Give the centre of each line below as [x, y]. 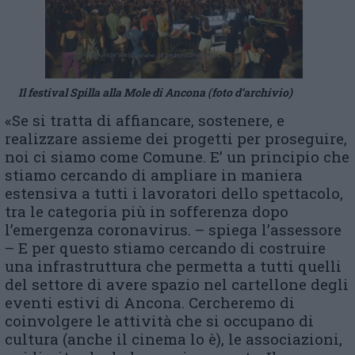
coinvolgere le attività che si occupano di [159, 320]
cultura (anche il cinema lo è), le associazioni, [174, 338]
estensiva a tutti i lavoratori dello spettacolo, [174, 193]
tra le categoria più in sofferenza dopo [147, 211]
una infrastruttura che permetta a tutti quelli [173, 265]
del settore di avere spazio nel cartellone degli [177, 284]
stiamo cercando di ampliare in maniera [154, 174]
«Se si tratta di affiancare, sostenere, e [145, 120]
